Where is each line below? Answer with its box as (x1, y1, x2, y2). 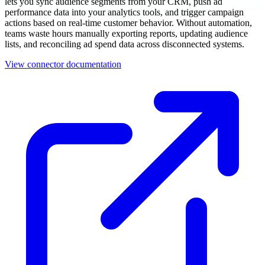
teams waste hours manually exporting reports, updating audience (5, 28, 248, 38)
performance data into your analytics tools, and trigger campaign (5, 7, 244, 17)
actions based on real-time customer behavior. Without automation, (5, 17, 252, 28)
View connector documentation (5, 59, 121, 69)
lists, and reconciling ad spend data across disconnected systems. (5, 38, 244, 49)
